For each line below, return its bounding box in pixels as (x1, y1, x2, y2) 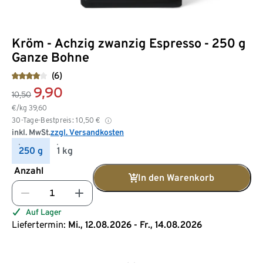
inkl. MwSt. (12, 127, 50, 137)
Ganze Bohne (12, 49, 89, 65)
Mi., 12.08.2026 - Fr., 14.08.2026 (68, 218, 202, 230)
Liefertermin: (12, 218, 66, 230)
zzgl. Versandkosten (50, 127, 124, 137)
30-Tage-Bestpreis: (12, 115, 75, 124)
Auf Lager (26, 207, 62, 217)
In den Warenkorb (138, 171, 214, 183)
